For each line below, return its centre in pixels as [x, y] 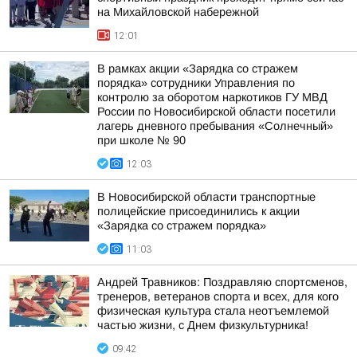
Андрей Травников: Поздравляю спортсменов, [222, 282]
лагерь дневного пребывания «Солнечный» [215, 126]
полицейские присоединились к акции [198, 211]
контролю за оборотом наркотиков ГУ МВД [212, 97]
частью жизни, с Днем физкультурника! [203, 325]
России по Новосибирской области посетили [216, 112]
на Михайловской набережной [178, 12]
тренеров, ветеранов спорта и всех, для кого [218, 296]
